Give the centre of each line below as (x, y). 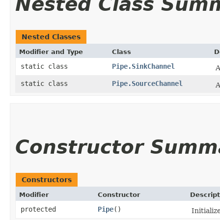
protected (38, 209)
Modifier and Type (51, 52)
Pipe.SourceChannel (147, 83)
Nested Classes (51, 37)
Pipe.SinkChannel (143, 66)
